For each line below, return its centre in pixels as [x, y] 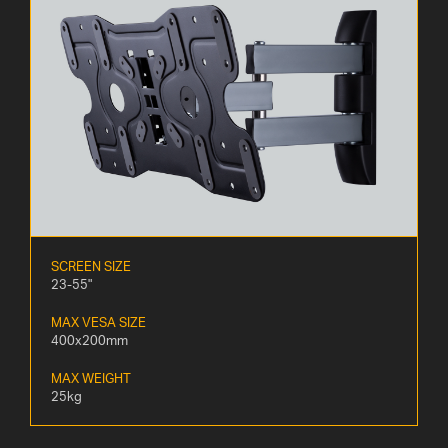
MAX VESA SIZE [98, 322]
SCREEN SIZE [91, 266]
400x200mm [89, 340]
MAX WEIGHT [91, 378]
